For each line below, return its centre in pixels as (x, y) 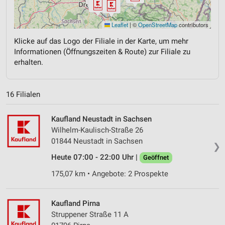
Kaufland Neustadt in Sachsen (101, 119)
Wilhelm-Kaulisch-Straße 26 (97, 130)
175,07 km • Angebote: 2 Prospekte (110, 174)
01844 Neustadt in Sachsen (97, 141)
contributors (193, 24)
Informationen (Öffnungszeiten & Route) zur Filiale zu (102, 51)
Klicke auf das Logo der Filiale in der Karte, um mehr (101, 41)
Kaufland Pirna (76, 204)
